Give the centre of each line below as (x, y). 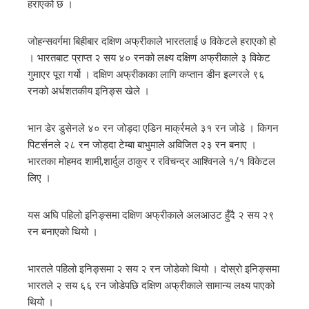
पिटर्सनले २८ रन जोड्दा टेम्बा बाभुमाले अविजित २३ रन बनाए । (142, 145)
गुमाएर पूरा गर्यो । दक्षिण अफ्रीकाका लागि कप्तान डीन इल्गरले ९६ (146, 74)
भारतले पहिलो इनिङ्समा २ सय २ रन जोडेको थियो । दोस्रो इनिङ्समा (153, 269)
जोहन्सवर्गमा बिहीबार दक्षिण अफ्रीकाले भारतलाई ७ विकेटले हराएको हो (152, 41)
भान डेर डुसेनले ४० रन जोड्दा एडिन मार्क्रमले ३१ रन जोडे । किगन (153, 128)
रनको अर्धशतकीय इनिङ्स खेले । (89, 91)
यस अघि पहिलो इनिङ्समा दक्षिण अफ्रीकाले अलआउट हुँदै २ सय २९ (151, 215)
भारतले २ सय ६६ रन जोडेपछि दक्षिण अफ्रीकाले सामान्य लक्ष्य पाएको (151, 286)
